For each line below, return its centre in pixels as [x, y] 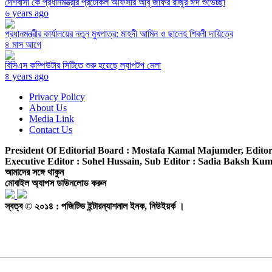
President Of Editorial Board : [68, 151]
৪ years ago [27, 76]
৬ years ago [27, 13]
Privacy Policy [57, 97]
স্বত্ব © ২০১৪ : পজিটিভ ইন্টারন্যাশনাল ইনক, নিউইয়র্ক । [95, 206]
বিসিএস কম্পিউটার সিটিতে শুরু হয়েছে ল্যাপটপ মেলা [83, 66]
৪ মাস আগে [23, 45]
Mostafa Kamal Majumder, [189, 151]
